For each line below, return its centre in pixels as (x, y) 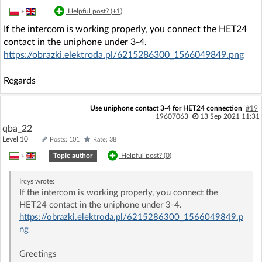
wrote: (44, 181)
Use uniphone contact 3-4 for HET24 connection (166, 108)
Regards (20, 80)
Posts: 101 (65, 139)
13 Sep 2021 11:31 (230, 116)
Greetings (38, 254)
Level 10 (20, 139)
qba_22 (17, 128)
